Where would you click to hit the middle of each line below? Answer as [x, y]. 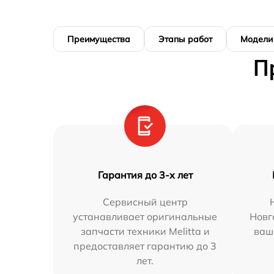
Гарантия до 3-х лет [145, 175]
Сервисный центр [145, 202]
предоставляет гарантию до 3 [145, 246]
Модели [257, 39]
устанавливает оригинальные [145, 217]
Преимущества [99, 39]
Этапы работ [185, 39]
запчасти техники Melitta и [145, 231]
